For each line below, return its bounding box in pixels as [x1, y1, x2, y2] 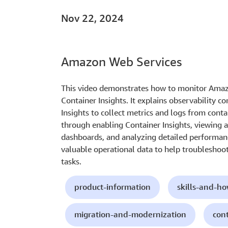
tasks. [61, 156, 81, 167]
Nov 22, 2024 [61, 12, 124, 24]
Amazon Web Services [61, 54, 182, 69]
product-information [74, 182, 151, 192]
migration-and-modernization [74, 209, 186, 220]
